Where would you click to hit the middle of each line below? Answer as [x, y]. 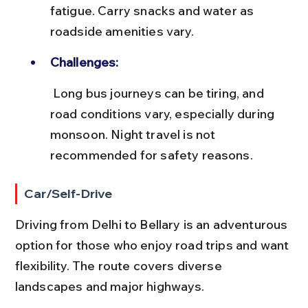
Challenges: [84, 62]
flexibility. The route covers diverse [120, 265]
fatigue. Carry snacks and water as [153, 10]
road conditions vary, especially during [164, 113]
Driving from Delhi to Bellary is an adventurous [153, 224]
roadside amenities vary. [122, 31]
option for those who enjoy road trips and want [153, 245]
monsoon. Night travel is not [134, 134]
